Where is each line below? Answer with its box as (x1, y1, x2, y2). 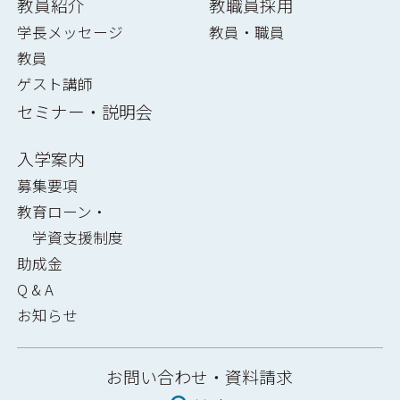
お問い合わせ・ (106, 363, 226, 388)
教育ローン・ (16, 201, 107, 223)
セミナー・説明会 (16, 99, 153, 124)
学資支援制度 (16, 227, 123, 249)
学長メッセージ (16, 21, 123, 44)
